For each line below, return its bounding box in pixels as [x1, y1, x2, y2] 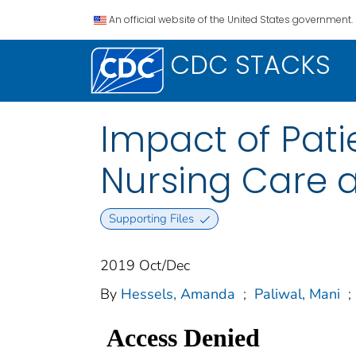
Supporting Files [108, 211, 194, 227]
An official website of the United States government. [109, 13, 353, 26]
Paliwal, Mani [254, 284, 340, 304]
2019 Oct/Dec [100, 256, 190, 276]
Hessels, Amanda [121, 284, 235, 304]
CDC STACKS [170, 47, 331, 83]
